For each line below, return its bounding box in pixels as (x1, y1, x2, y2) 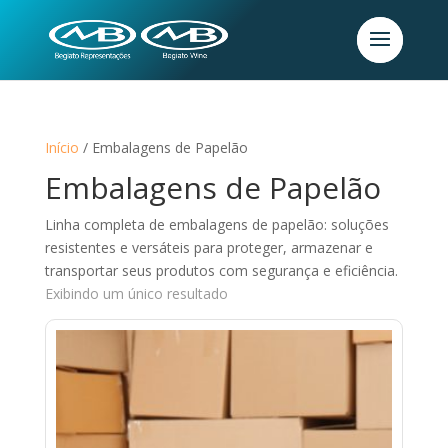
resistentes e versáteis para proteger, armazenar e (44, 238, 373, 257)
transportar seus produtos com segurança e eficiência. (44, 261, 398, 280)
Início (44, 138, 79, 157)
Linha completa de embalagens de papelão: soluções (44, 215, 389, 234)
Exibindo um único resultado (44, 284, 228, 303)
